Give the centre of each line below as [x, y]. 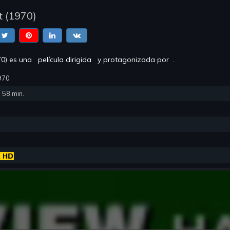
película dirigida [66, 60]
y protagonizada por [134, 60]
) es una [21, 60]
